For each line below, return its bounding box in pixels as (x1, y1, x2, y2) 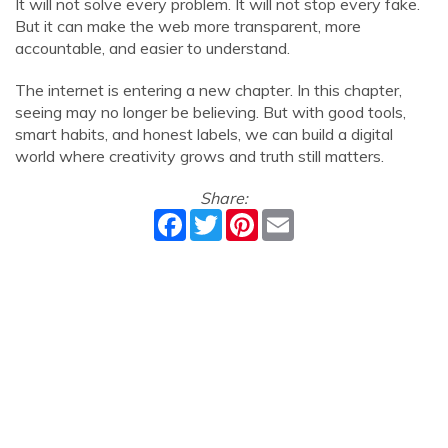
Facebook (186, 207, 256, 227)
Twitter (222, 207, 275, 227)
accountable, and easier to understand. (15, 38, 290, 58)
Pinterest (258, 207, 324, 227)
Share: (200, 188, 248, 208)
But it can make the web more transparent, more (15, 16, 361, 36)
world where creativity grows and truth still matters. (15, 146, 384, 166)
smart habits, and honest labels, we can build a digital (15, 124, 393, 144)
